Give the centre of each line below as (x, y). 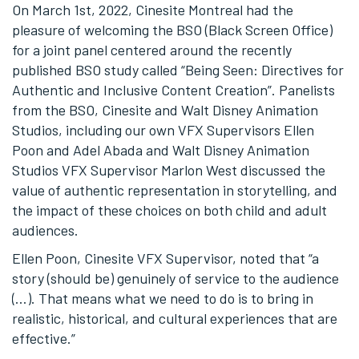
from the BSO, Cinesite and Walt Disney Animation (165, 109)
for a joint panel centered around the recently (152, 49)
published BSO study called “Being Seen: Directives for (178, 69)
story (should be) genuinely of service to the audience (175, 278)
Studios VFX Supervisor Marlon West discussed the (169, 169)
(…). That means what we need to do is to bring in (163, 298)
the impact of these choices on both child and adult (169, 210)
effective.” (45, 338)
